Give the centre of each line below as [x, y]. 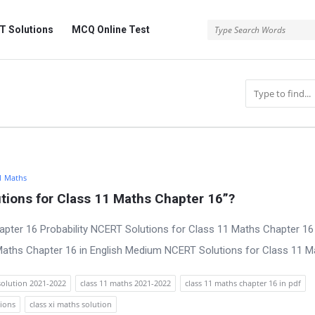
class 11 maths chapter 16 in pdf [243, 283]
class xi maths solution [71, 304]
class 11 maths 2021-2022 [126, 283]
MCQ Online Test [111, 30]
